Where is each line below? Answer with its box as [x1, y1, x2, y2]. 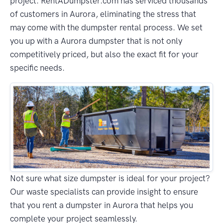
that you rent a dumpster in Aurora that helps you [10, 200, 193, 211]
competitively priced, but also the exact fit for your [10, 49, 199, 59]
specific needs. [10, 62, 65, 73]
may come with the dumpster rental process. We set [10, 22, 203, 32]
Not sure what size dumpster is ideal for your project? [10, 173, 210, 184]
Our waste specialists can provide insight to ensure [10, 187, 198, 197]
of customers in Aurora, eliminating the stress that [10, 8, 196, 19]
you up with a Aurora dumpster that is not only [10, 35, 182, 46]
